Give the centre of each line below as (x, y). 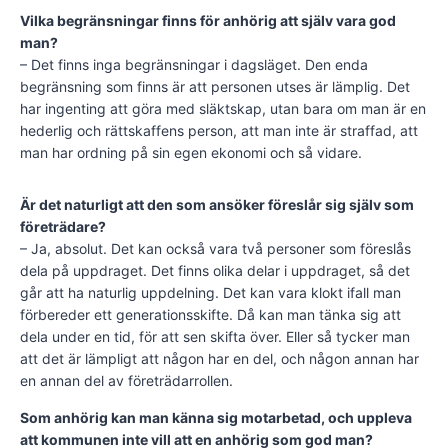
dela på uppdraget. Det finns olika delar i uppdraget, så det (215, 271)
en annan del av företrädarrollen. (126, 381)
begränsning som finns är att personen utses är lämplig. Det (215, 87)
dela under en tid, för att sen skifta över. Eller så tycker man (215, 337)
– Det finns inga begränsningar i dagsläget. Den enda (194, 65)
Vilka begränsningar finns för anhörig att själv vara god (208, 21)
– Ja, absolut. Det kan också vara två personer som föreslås (215, 249)
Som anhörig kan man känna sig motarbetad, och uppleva (216, 418)
